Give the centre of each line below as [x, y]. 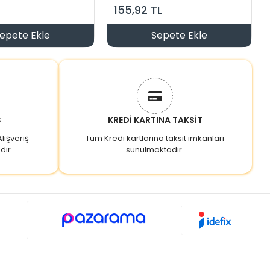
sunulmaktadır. [155, 150]
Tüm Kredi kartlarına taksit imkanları [155, 139]
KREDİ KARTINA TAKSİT [155, 120]
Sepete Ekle [179, 36]
